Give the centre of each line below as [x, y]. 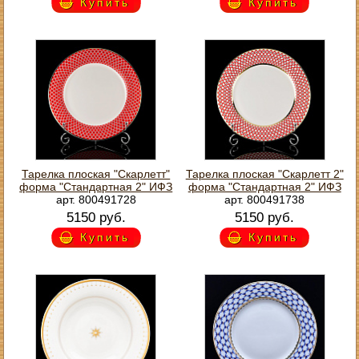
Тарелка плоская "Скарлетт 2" [264, 173]
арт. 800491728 [96, 199]
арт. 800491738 [265, 199]
